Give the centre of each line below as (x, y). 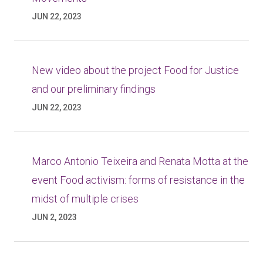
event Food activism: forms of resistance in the (138, 180)
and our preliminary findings (94, 89)
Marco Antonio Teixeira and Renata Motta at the (140, 161)
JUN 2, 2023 (54, 217)
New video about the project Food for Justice (135, 70)
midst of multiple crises (85, 199)
